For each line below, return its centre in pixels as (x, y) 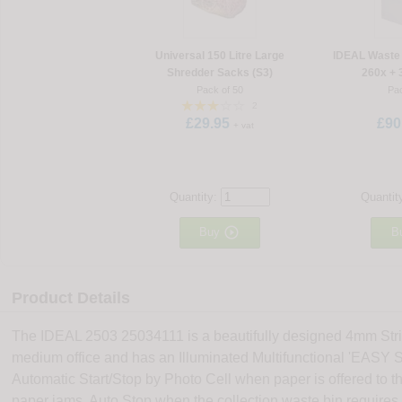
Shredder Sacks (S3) (219, 73)
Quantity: (195, 197)
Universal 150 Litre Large (219, 56)
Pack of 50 (219, 90)
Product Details (71, 298)
